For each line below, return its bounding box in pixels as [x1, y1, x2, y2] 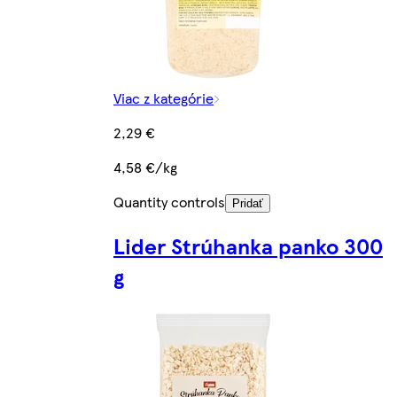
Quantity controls [113, 191, 225, 213]
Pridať [232, 197, 263, 211]
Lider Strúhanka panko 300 [113, 230, 383, 261]
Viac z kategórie [113, 88, 214, 109]
